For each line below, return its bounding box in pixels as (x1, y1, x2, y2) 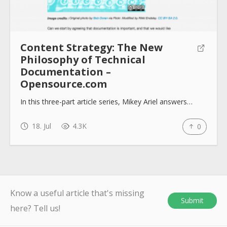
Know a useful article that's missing (10, 187, 144, 199)
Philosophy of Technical (20, 53, 145, 67)
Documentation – (20, 65, 111, 79)
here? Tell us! (10, 203, 60, 214)
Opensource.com (20, 77, 107, 91)
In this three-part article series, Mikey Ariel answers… (20, 97, 193, 107)
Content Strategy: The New (20, 41, 163, 55)
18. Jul (29, 121, 51, 131)
